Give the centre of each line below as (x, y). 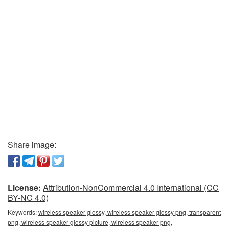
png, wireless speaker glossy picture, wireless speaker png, (90, 222)
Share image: (32, 144)
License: (24, 187)
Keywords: (23, 212)
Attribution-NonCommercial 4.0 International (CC (131, 187)
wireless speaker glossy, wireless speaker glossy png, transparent (130, 212)
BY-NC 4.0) (28, 197)
